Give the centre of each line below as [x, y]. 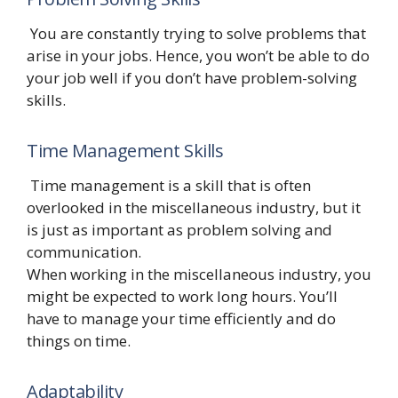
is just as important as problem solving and [179, 230]
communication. [86, 252]
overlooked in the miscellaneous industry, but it [194, 208]
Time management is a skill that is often [169, 186]
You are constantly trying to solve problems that [196, 33]
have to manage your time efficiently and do [181, 319]
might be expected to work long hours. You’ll [182, 297]
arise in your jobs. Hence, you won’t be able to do [198, 56]
